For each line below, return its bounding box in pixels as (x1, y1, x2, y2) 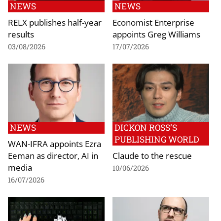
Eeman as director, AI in (8, 149, 98, 161)
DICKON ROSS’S (114, 121, 177, 133)
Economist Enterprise (112, 16, 194, 29)
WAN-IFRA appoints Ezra (8, 137, 101, 149)
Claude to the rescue (112, 149, 192, 161)
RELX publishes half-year (8, 16, 102, 29)
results (8, 28, 34, 40)
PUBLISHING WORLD (114, 133, 199, 145)
